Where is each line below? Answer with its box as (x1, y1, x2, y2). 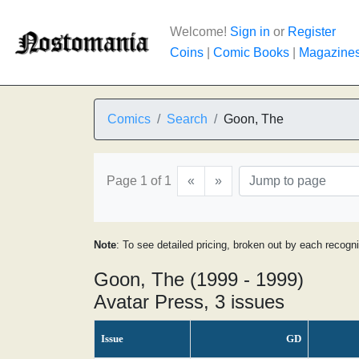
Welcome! (170, 25, 230, 38)
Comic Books (213, 46, 289, 59)
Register (288, 25, 336, 38)
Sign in (230, 25, 270, 38)
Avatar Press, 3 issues (94, 291, 284, 313)
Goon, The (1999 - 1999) (94, 268, 304, 290)
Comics (107, 112, 151, 126)
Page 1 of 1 (107, 174, 171, 188)
